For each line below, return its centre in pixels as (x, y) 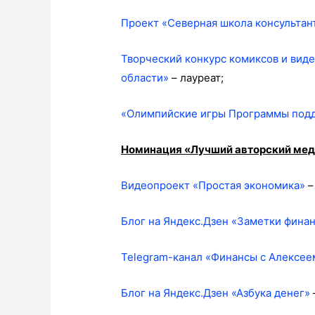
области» (145, 78)
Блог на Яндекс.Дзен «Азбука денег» (216, 293)
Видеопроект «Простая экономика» (213, 186)
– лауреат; (197, 78)
